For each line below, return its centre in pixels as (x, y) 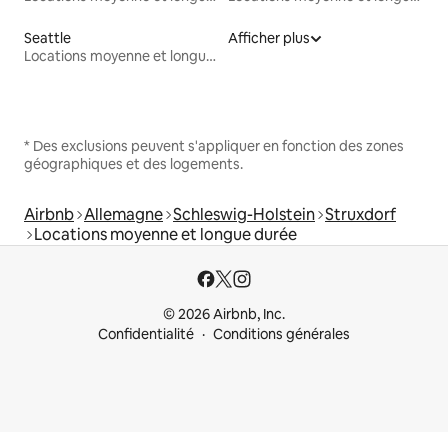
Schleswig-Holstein (244, 215)
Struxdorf (360, 215)
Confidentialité (146, 334)
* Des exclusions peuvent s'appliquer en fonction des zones (214, 146)
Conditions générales (281, 334)
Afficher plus (269, 38)
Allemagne (123, 215)
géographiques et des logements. (133, 164)
